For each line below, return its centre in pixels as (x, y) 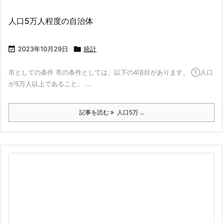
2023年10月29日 (43, 49)
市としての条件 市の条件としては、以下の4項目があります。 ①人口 (111, 72)
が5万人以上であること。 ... (50, 83)
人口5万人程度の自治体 (51, 21)
